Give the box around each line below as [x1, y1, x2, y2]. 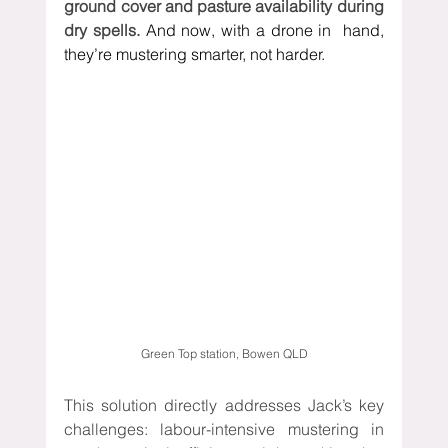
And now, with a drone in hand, [145, 20, 384, 41]
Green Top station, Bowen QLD [140, 345, 311, 361]
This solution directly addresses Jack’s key [64, 394, 384, 415]
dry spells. [64, 20, 146, 41]
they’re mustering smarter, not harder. [64, 44, 326, 65]
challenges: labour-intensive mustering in [64, 418, 384, 439]
